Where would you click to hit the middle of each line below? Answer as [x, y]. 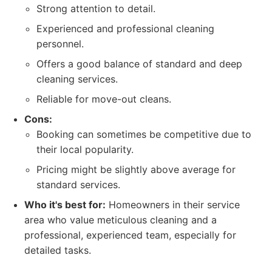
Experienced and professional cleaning [125, 29]
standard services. [78, 185]
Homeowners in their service [173, 205]
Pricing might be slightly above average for [136, 169]
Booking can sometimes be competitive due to [144, 134]
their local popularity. [85, 149]
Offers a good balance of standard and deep [139, 64]
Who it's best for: [65, 205]
